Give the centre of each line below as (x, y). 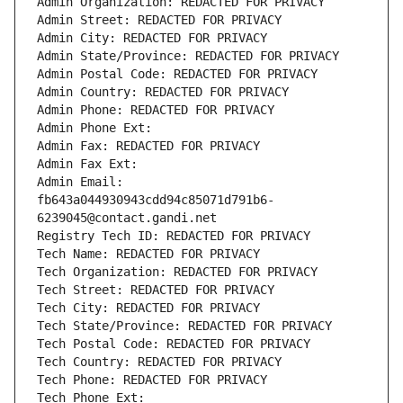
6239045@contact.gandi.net (127, 218)
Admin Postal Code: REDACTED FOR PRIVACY (177, 74)
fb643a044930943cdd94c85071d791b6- (156, 200)
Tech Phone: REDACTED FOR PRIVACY (152, 380)
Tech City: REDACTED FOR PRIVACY (148, 308)
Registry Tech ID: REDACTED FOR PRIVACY (174, 236)
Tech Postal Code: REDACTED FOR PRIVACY (174, 344)
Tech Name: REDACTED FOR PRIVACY (148, 254)
